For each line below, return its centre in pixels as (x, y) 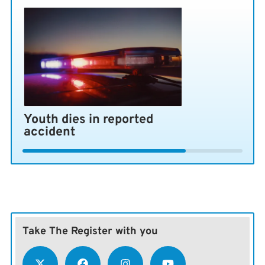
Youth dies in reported (89, 120)
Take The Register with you (90, 232)
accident (50, 132)
